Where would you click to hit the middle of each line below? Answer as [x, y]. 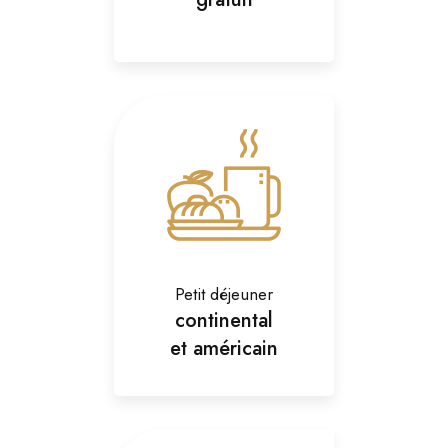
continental [224, 320]
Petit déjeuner [224, 294]
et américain [224, 348]
